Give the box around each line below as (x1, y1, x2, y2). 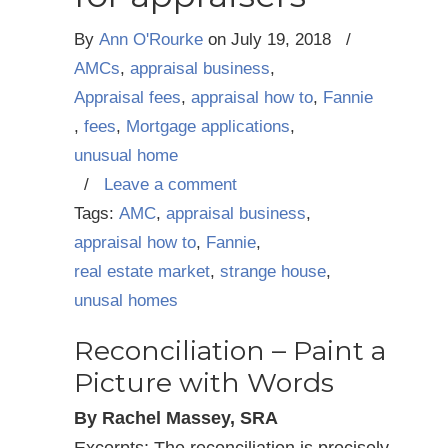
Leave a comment (104, 175, 237, 194)
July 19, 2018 (231, 30, 331, 49)
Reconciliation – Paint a (74, 334, 386, 367)
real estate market (74, 262, 210, 281)
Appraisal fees (74, 88, 181, 107)
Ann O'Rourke (99, 30, 203, 49)
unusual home (74, 146, 178, 165)
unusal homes (74, 291, 178, 310)
